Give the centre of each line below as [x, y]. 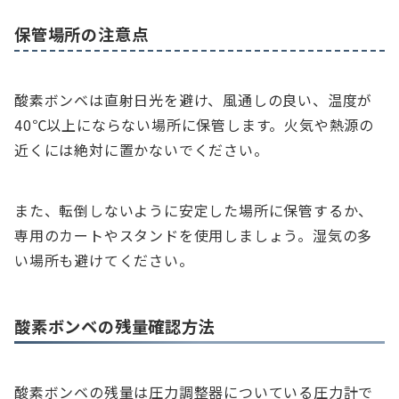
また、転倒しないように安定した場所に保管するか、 [194, 211]
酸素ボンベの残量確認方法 [115, 326]
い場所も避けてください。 [104, 261]
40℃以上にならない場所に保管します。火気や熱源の [194, 125]
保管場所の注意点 [81, 34]
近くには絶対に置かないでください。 [142, 150]
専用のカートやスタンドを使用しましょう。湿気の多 [194, 236]
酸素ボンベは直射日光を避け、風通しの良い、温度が [194, 100]
